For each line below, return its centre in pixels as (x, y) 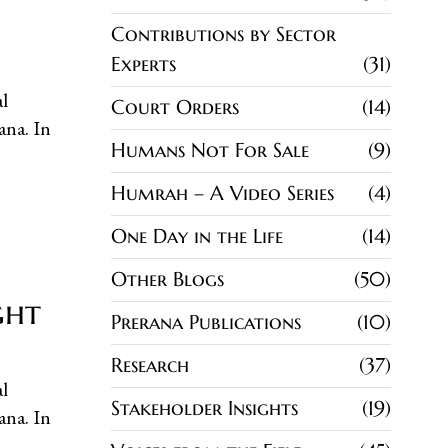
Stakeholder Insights (204, 408)
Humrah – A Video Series (222, 193)
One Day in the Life (197, 236)
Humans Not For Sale (210, 150)
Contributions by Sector (223, 34)
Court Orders (175, 107)
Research (150, 365)
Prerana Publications (206, 322)
